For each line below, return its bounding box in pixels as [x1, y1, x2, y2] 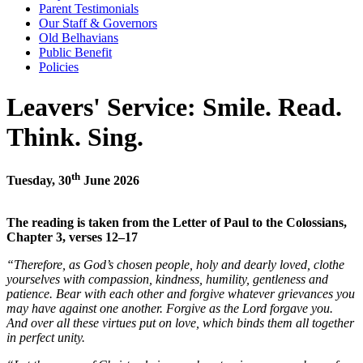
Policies [39, 60, 79, 75]
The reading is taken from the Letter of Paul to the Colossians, [6, 215, 347, 229]
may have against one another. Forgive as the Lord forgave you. [6, 301, 333, 315]
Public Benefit [39, 45, 112, 60]
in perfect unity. [6, 330, 85, 344]
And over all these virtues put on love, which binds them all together [6, 315, 354, 330]
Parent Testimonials [39, 2, 139, 16]
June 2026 [80, 173, 139, 187]
